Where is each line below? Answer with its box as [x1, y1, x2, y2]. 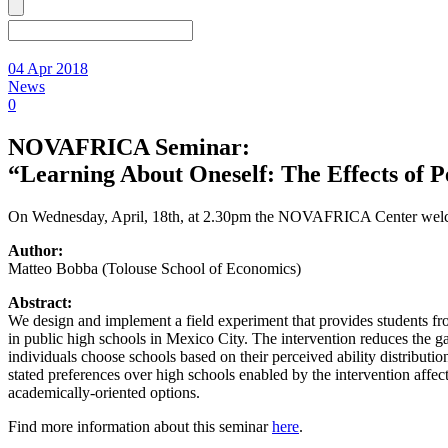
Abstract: [8, 293, 72, 311]
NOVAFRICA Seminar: [8, 133, 250, 160]
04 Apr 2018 [8, 59, 88, 77]
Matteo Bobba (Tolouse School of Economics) [8, 259, 301, 277]
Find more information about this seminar [8, 417, 272, 435]
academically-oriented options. [8, 383, 200, 401]
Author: [8, 241, 63, 259]
